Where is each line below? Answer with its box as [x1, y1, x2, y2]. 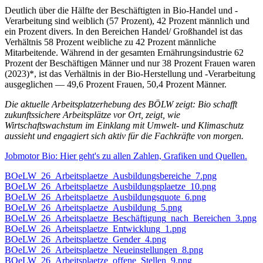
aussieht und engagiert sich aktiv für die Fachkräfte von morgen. [5, 131, 244, 141]
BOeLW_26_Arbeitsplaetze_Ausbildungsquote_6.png [5, 192, 206, 203]
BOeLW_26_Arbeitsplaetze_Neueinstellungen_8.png [5, 245, 203, 255]
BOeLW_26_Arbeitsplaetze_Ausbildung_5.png [5, 203, 182, 213]
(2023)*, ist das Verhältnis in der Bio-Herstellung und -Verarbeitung [5, 69, 255, 79]
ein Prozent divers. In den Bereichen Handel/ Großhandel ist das [5, 26, 242, 37]
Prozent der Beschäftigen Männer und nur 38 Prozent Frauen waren [5, 58, 255, 69]
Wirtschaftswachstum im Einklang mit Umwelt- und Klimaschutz [5, 120, 244, 131]
